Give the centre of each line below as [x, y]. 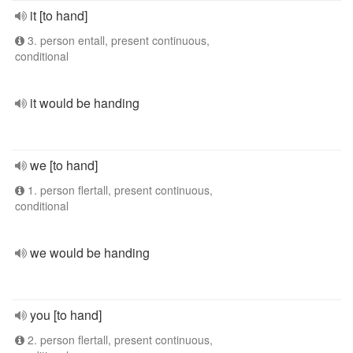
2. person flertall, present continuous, [119, 340]
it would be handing [85, 103]
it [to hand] [59, 15]
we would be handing [90, 253]
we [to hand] [64, 165]
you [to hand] [66, 315]
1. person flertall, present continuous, [119, 190]
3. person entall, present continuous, [117, 40]
